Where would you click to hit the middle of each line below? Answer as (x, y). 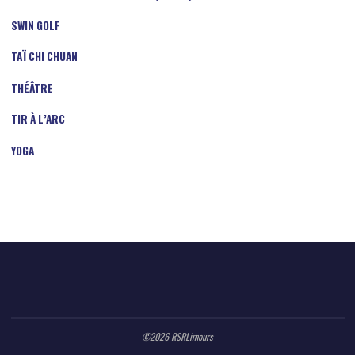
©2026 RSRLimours (177, 337)
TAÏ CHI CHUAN (44, 57)
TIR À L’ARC (38, 119)
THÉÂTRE (32, 88)
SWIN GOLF (35, 25)
